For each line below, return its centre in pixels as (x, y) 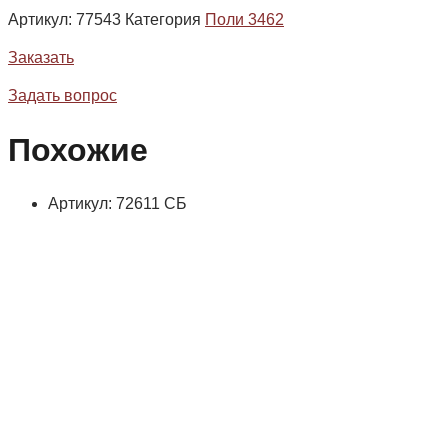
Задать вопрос (62, 96)
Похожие (78, 149)
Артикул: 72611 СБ (117, 204)
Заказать (41, 58)
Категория (163, 20)
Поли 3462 (244, 20)
